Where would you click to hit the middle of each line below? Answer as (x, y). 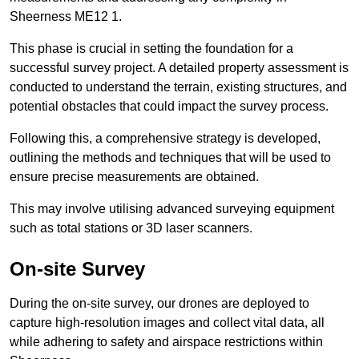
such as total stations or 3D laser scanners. (131, 228)
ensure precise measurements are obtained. (134, 177)
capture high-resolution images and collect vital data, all (167, 323)
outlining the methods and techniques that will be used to (170, 158)
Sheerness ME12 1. (66, 17)
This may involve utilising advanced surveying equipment (172, 209)
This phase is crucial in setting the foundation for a (151, 49)
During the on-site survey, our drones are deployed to (159, 304)
